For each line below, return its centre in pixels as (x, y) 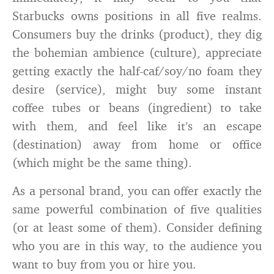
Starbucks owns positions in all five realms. (137, 16)
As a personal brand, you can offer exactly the (137, 191)
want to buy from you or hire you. (104, 264)
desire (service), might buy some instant (137, 89)
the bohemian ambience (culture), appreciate (137, 52)
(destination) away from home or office (137, 144)
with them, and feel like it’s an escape (137, 126)
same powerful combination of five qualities (137, 209)
